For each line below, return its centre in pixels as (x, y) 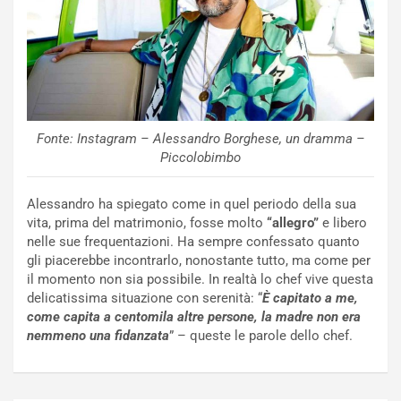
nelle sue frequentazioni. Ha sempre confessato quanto (193, 242)
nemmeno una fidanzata (98, 336)
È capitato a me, (310, 299)
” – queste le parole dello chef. (261, 336)
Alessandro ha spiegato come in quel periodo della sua (192, 205)
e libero (343, 223)
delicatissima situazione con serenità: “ (145, 299)
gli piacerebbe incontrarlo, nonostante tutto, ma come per (199, 261)
